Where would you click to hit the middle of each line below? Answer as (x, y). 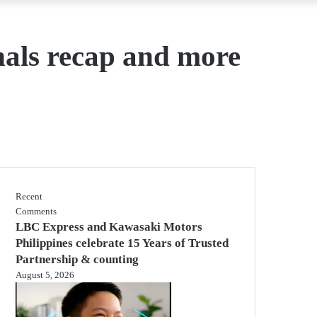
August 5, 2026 (45, 275)
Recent (29, 196)
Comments (36, 211)
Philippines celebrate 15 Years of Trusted (122, 243)
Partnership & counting (77, 259)
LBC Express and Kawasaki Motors (109, 226)
